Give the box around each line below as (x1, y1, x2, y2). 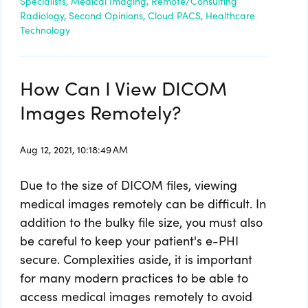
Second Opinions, (69, 8, 145, 22)
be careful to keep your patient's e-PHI (20, 231, 239, 249)
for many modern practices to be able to (20, 268, 248, 286)
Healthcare (206, 8, 255, 22)
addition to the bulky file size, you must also (20, 212, 263, 230)
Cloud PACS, (148, 8, 203, 22)
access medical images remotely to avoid (20, 287, 252, 305)
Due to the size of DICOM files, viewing (20, 175, 237, 193)
